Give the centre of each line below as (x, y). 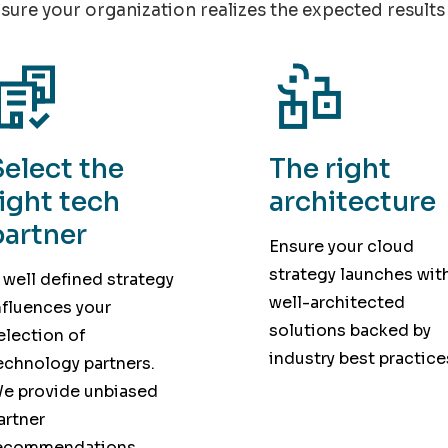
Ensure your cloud (341, 246)
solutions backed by (349, 330)
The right (329, 169)
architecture (352, 202)
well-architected (336, 302)
